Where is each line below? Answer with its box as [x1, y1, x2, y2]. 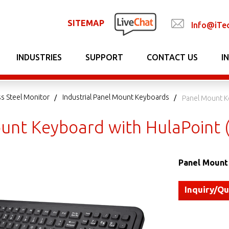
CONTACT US [147, 53, 198, 62]
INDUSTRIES [16, 53, 62, 62]
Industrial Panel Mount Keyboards [62, 93, 169, 101]
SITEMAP [67, 18, 104, 28]
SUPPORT [85, 53, 123, 62]
